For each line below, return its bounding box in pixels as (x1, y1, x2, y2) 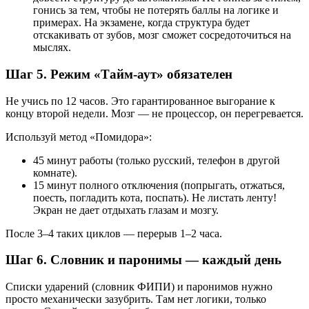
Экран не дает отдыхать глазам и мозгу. (33, 203, 219, 216)
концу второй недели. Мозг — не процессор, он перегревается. (6, 107, 303, 119)
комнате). (33, 166, 77, 179)
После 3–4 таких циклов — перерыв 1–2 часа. (6, 227, 222, 239)
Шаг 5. (6, 66, 47, 81)
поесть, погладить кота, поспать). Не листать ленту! (33, 191, 277, 203)
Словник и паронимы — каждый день (47, 252, 281, 268)
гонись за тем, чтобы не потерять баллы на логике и (33, 4, 279, 17)
